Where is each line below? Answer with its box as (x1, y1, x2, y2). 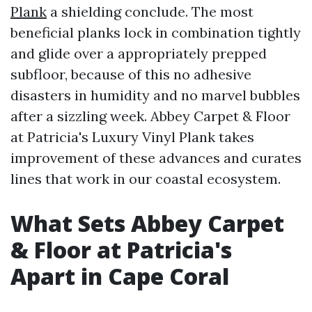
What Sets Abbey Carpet (10, 208, 284, 238)
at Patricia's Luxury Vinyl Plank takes (10, 128, 254, 146)
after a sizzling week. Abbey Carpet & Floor (10, 107, 290, 125)
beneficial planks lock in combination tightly (10, 24, 301, 41)
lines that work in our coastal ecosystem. (10, 170, 281, 187)
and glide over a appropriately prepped (10, 45, 267, 62)
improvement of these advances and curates (10, 149, 302, 166)
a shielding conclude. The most (47, 3, 253, 20)
